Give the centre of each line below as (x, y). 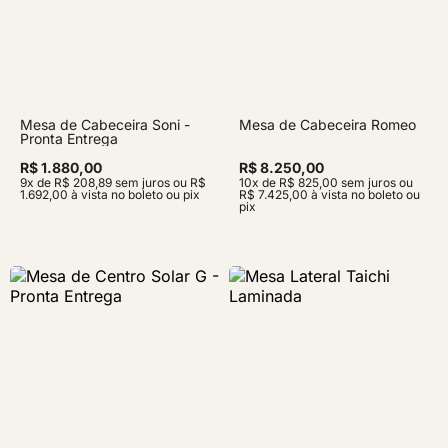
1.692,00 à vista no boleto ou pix (110, 194)
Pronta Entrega (69, 138)
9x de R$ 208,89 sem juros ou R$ (113, 182)
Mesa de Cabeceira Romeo (327, 124)
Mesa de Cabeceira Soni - (105, 124)
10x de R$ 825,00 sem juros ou (326, 182)
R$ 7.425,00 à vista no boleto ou (329, 194)
